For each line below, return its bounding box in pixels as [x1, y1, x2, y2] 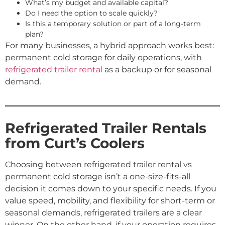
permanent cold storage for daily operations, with [5, 53, 202, 63]
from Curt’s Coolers [5, 134, 145, 152]
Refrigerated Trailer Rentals [5, 119, 206, 137]
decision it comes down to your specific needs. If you [5, 183, 216, 193]
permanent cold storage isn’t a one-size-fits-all [5, 171, 190, 181]
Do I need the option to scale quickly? [25, 9, 158, 18]
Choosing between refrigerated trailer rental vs [5, 159, 192, 169]
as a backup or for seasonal [104, 65, 211, 75]
